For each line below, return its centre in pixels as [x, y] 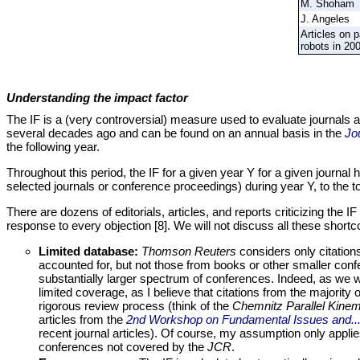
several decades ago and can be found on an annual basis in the [176, 133]
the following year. [53, 147]
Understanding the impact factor [97, 98]
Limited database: [88, 252]
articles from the [82, 320]
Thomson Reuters [189, 252]
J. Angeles [325, 19]
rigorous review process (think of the [135, 306]
